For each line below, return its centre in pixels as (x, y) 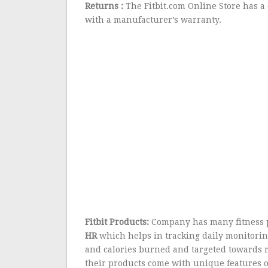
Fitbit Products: (117, 222)
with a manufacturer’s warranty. (153, 20)
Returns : (104, 6)
